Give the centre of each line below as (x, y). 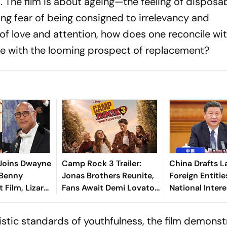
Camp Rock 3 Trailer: (101, 163)
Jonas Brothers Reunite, (108, 175)
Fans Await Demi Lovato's (110, 187)
